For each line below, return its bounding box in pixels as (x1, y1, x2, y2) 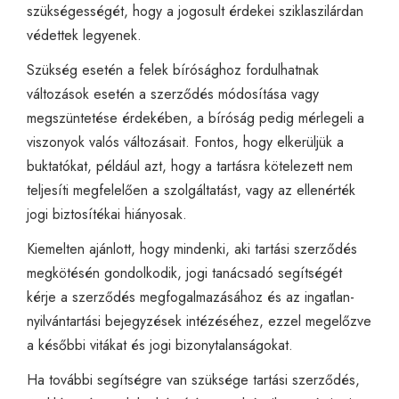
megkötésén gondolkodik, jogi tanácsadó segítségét (27, 262, 342, 283)
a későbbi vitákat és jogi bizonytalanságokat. (27, 334, 293, 355)
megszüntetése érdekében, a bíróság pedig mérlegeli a (27, 107, 364, 128)
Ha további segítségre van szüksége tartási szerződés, (27, 369, 360, 390)
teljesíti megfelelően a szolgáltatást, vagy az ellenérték (27, 179, 355, 200)
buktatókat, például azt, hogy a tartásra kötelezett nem (27, 155, 353, 176)
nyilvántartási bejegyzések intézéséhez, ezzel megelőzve (27, 310, 371, 331)
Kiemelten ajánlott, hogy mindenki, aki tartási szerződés (27, 238, 357, 259)
